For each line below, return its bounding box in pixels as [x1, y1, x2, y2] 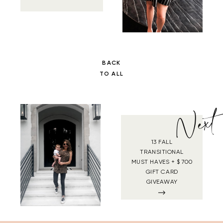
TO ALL [99, 70, 124, 78]
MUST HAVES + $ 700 [131, 158, 193, 166]
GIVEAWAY [146, 178, 178, 186]
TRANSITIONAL [140, 148, 184, 156]
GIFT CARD [145, 168, 178, 176]
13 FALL [151, 138, 173, 146]
